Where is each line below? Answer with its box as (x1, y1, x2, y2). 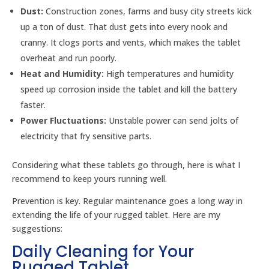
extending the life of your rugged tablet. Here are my (12, 209, 220, 220)
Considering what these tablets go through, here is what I (12, 159, 240, 171)
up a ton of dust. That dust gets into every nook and (20, 21, 228, 32)
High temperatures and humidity (104, 68, 234, 79)
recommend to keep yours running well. (12, 173, 167, 184)
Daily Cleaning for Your (12, 241, 194, 262)
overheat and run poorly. (20, 52, 116, 64)
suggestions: (12, 223, 62, 234)
